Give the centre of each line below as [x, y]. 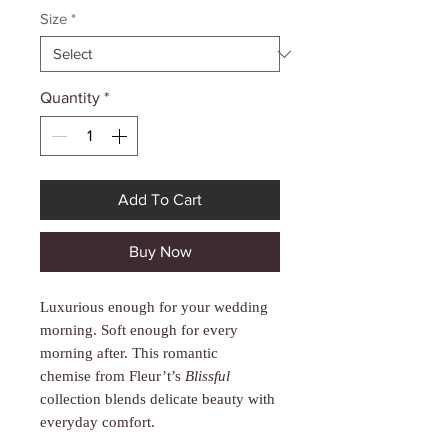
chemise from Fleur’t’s [112, 376]
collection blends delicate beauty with [157, 399]
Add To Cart [160, 200]
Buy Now [160, 252]
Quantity [70, 98]
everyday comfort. [97, 422]
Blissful [207, 376]
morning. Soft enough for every [139, 330]
